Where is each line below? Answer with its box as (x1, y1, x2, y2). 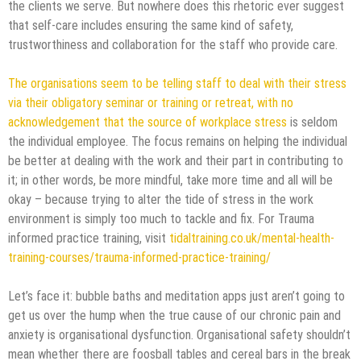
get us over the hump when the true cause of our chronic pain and (8, 307, 341, 323)
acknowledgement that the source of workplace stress (8, 114, 287, 130)
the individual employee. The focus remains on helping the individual (8, 133, 347, 149)
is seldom (287, 114, 338, 130)
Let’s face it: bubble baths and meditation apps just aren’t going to (8, 288, 345, 304)
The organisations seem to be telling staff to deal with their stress (8, 75, 346, 91)
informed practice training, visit (8, 230, 169, 246)
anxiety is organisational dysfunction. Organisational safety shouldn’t (8, 326, 351, 342)
